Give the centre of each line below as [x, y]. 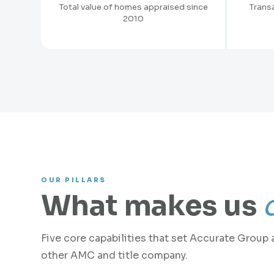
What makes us [152, 206]
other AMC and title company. [115, 255]
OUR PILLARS [74, 180]
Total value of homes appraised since [133, 7]
